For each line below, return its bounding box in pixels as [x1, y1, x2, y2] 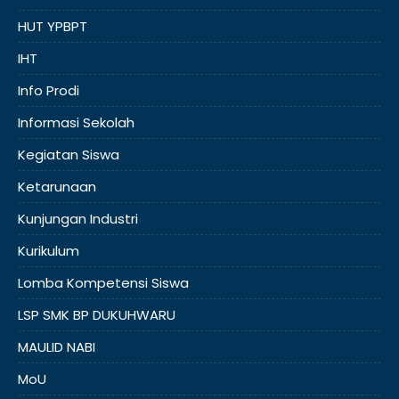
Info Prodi [18, 81, 79, 100]
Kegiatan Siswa [18, 145, 119, 164]
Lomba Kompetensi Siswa [18, 273, 189, 292]
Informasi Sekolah [18, 113, 134, 132]
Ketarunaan [18, 177, 96, 196]
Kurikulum [18, 241, 79, 260]
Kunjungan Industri [18, 209, 138, 228]
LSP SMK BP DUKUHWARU [18, 305, 175, 324]
